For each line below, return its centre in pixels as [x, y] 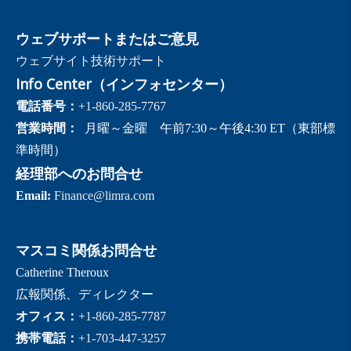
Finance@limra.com [104, 196]
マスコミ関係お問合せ [86, 250]
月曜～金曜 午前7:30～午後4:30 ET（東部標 [207, 128]
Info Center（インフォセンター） [124, 84]
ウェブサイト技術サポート [91, 61]
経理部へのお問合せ [79, 174]
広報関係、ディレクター [85, 295]
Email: [33, 196]
